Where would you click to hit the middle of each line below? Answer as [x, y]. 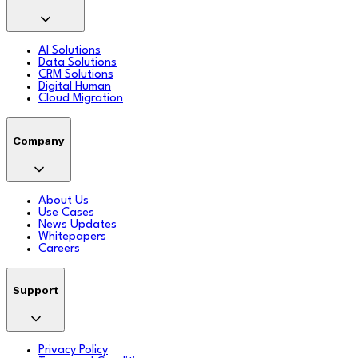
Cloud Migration [81, 99]
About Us [64, 201]
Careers [59, 249]
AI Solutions [70, 51]
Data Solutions [78, 63]
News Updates [78, 225]
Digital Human [75, 87]
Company [39, 140]
